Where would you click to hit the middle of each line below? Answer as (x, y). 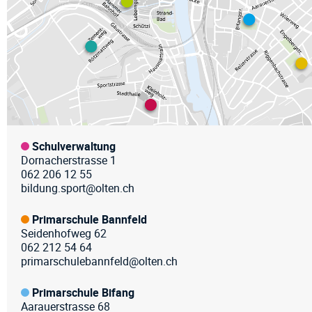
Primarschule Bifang (83, 292)
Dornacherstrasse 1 (69, 160)
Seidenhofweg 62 (64, 233)
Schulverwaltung (74, 146)
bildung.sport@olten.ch (78, 188)
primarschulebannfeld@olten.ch (99, 261)
